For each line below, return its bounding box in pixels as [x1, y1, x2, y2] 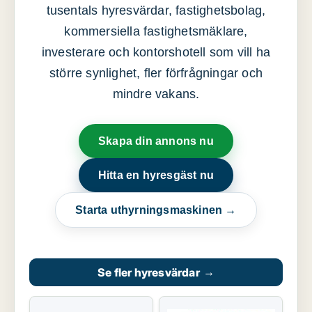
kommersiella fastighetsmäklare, [64, 24, 248, 39]
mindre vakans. [112, 87, 200, 102]
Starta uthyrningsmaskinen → [75, 204, 237, 217]
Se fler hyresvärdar [97, 265, 200, 280]
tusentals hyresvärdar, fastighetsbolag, [46, 3, 266, 18]
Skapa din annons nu [98, 135, 214, 148]
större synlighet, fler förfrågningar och [49, 66, 263, 81]
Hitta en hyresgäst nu [97, 169, 214, 182]
